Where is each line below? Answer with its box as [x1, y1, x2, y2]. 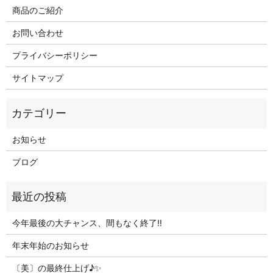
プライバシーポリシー [12, 49, 97, 60]
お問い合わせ [12, 27, 63, 38]
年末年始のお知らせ [12, 239, 89, 250]
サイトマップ [12, 72, 63, 83]
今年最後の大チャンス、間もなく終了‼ [12, 217, 162, 228]
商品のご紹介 [12, 4, 63, 15]
